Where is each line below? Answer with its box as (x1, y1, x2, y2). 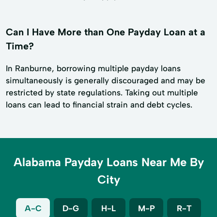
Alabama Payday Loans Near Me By (13, 155, 204, 170)
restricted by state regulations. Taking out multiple (6, 88, 198, 98)
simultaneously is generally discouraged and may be (6, 76, 205, 86)
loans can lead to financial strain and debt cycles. (6, 100, 192, 110)
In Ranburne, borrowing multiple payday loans (6, 63, 181, 74)
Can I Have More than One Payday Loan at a (6, 26, 205, 38)
